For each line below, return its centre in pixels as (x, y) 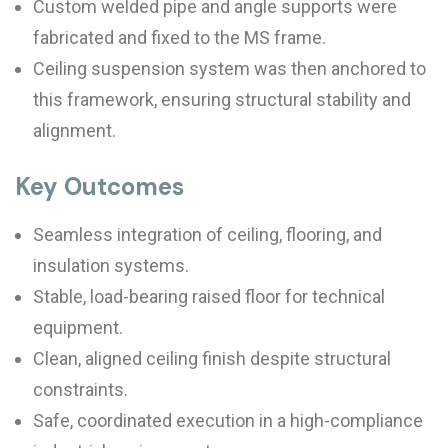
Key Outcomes (99, 186)
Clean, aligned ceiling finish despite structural (212, 358)
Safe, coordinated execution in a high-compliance (228, 420)
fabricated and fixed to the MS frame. (179, 37)
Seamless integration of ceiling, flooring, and (207, 234)
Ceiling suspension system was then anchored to (229, 68)
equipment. (78, 327)
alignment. (74, 130)
